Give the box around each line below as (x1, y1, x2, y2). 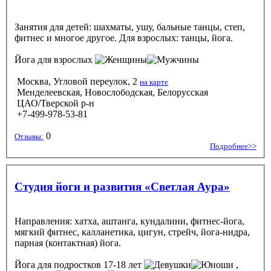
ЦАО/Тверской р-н (15, 97, 94, 108)
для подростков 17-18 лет (35, 259, 144, 270)
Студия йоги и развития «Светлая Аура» (15, 180, 230, 193)
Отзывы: (15, 131, 44, 141)
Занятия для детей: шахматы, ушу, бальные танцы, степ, (15, 21, 245, 32)
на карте (140, 77, 168, 87)
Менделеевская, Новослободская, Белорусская (15, 87, 208, 97)
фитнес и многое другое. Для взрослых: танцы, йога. (15, 32, 233, 43)
